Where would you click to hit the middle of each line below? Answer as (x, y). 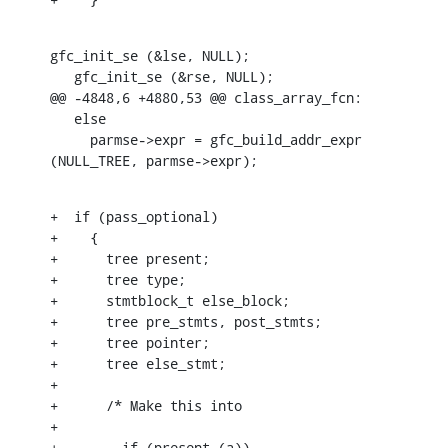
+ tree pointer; (130, 342)
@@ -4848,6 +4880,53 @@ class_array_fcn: (206, 97)
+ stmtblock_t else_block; (170, 300)
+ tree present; (130, 258)
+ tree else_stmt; (138, 363)
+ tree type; (118, 279)
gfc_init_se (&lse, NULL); (150, 55)
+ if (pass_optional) (134, 216)
